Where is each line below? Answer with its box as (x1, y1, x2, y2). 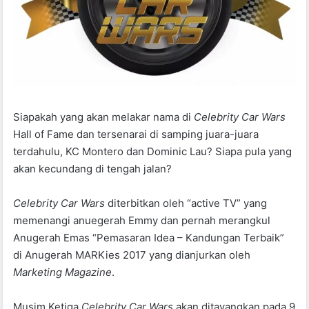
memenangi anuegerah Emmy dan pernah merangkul (13, 214, 271, 228)
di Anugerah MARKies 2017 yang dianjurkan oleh (13, 248, 251, 262)
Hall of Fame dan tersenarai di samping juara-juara (13, 128, 259, 141)
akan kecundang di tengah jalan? (13, 162, 172, 176)
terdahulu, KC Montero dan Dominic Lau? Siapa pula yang (13, 145, 292, 159)
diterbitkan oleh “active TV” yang (108, 197, 268, 210)
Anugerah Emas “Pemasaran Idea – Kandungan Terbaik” (13, 231, 285, 245)
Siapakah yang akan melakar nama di (13, 110, 195, 124)
